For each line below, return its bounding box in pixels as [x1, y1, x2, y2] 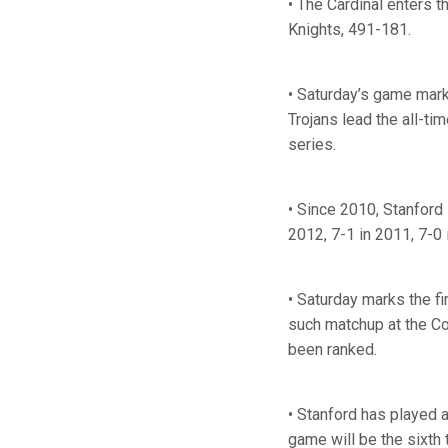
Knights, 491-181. [288, 20, 411, 39]
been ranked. [288, 340, 377, 359]
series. [288, 135, 336, 154]
